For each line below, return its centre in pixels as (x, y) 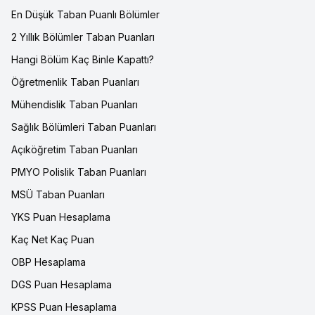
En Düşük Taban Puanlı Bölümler (85, 14)
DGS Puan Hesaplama (62, 284)
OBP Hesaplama (49, 262)
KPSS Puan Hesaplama (64, 307)
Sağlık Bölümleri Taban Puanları (84, 127)
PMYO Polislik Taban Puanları (79, 172)
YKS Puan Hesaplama (61, 217)
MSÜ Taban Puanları (58, 194)
